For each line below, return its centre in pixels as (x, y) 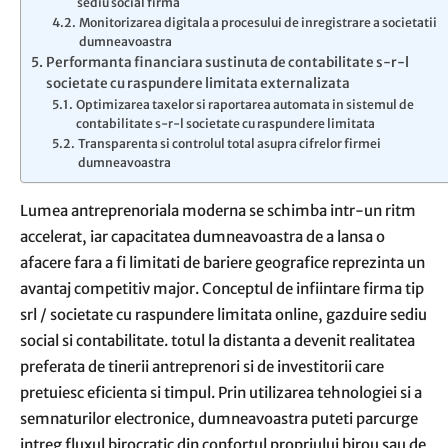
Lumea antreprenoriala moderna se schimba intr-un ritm (218, 210)
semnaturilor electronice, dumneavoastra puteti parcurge (219, 418)
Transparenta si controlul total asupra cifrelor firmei (229, 143)
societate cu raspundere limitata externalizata (197, 83)
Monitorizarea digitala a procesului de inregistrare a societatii (257, 22)
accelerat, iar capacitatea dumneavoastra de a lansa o (202, 236)
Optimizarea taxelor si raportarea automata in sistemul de (244, 104)
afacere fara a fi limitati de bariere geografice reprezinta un (222, 262)
